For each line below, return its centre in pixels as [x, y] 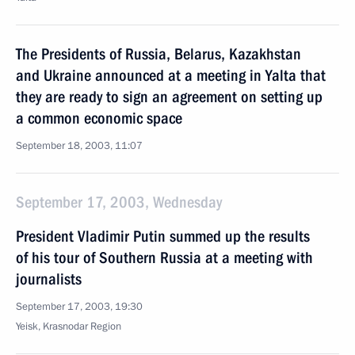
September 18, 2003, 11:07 [79, 146]
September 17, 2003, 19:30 [79, 307]
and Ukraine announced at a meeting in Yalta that [171, 75]
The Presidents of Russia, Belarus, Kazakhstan [158, 54]
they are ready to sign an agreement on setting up [169, 97]
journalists [49, 279]
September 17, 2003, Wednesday [119, 202]
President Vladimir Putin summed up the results [163, 236]
